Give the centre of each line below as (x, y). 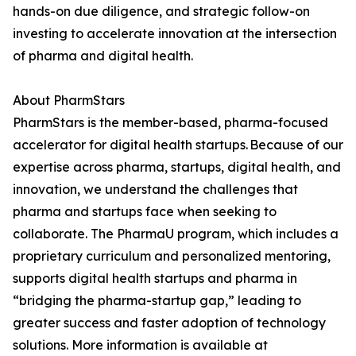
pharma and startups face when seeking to (145, 212)
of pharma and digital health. (103, 56)
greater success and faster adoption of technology (169, 323)
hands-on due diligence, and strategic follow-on (161, 12)
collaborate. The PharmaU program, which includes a (176, 234)
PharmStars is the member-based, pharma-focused (170, 123)
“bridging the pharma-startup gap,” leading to (157, 301)
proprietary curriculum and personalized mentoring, (172, 256)
